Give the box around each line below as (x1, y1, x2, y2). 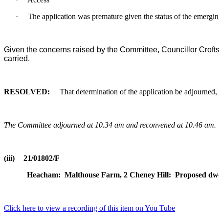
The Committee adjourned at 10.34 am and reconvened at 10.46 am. (4, 120, 216, 129)
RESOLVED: (4, 87, 50, 96)
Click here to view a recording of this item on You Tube (4, 203, 175, 212)
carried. (4, 54, 30, 63)
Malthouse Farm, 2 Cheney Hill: (63, 170, 172, 179)
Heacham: (27, 170, 61, 179)
